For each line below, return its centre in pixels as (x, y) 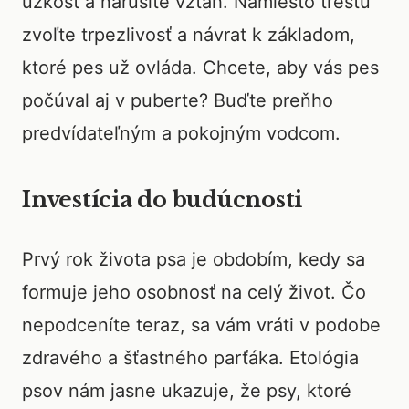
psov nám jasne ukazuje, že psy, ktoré (187, 391)
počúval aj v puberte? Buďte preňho (178, 100)
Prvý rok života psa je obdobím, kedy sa (194, 259)
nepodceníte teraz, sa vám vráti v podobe (201, 325)
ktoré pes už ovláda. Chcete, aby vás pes (200, 68)
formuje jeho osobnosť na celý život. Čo (194, 292)
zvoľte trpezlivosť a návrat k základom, (189, 35)
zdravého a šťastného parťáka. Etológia (190, 358)
